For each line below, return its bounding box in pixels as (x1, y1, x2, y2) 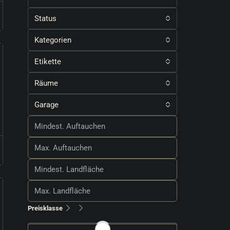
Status (34, 14, 56, 23)
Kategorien (34, 35, 71, 45)
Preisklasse (28, 204, 63, 212)
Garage (34, 100, 59, 109)
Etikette (34, 57, 61, 66)
